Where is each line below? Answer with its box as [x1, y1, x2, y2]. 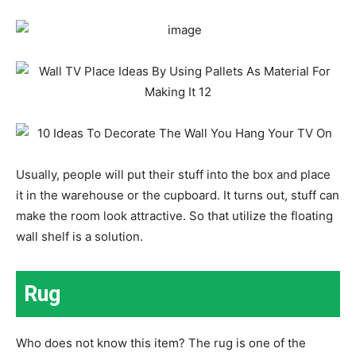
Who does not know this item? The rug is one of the [16, 335, 306, 350]
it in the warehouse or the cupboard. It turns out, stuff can [16, 187, 339, 203]
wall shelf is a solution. [16, 228, 143, 244]
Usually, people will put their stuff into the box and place [16, 166, 331, 182]
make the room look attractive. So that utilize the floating [16, 207, 333, 223]
